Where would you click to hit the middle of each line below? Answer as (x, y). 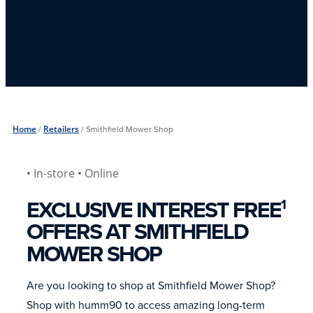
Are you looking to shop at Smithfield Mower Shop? (151, 285)
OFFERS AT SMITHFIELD (137, 232)
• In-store (52, 173)
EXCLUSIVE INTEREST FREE (154, 209)
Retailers (61, 129)
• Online (98, 173)
